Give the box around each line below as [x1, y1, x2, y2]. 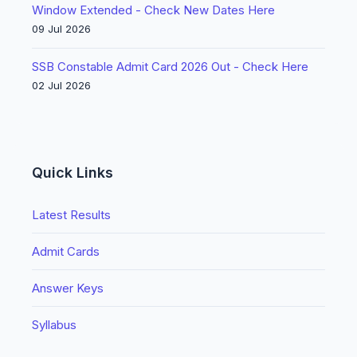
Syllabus [32, 317, 76, 332]
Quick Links [32, 164, 113, 181]
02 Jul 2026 [32, 79, 91, 92]
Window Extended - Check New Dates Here [32, 2, 275, 18]
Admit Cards [32, 244, 100, 259]
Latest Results [32, 207, 111, 222]
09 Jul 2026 [32, 22, 91, 35]
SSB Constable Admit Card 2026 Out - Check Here [32, 59, 308, 74]
